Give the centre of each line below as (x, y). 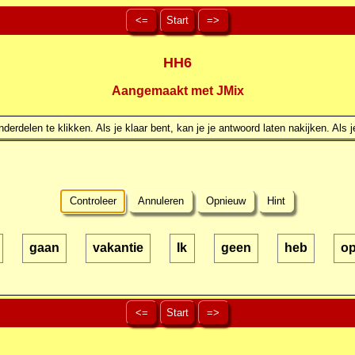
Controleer (93, 201)
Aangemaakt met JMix (177, 91)
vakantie (118, 248)
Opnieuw (225, 201)
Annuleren (161, 201)
